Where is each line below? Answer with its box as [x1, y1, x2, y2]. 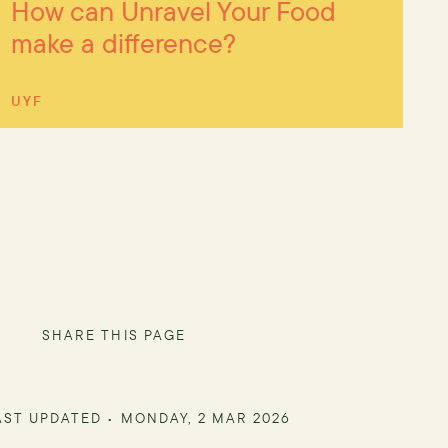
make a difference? [10, 26, 236, 61]
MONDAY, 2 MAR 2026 [120, 408, 291, 426]
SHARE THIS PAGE [42, 326, 186, 344]
